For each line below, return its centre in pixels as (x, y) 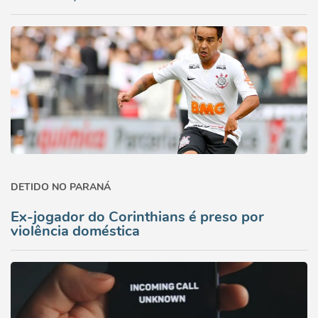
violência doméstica (75, 231)
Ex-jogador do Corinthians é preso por (137, 217)
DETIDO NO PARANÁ (61, 187)
